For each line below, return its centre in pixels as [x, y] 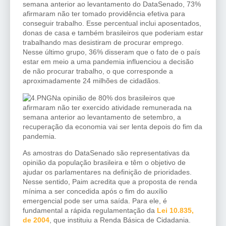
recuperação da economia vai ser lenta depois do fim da [112, 126]
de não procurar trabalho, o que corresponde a [98, 71]
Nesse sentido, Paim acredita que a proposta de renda [110, 181]
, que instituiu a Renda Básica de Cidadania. [120, 220]
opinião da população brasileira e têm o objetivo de [104, 162]
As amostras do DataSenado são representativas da [106, 153]
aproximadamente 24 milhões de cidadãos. [92, 81]
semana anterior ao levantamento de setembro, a [102, 117]
